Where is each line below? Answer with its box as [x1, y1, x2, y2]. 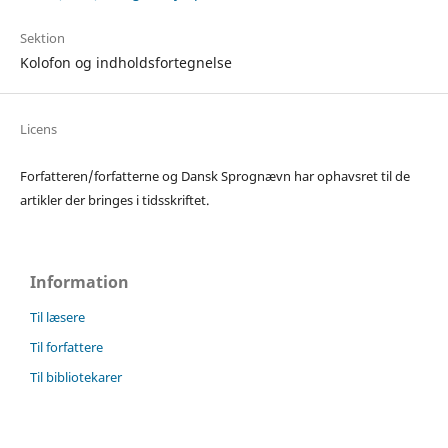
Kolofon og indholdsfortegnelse [19, 52, 232, 72]
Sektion [19, 28, 65, 47]
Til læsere [30, 307, 85, 326]
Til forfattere [30, 337, 103, 356]
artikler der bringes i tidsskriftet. [19, 190, 209, 209]
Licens [19, 119, 57, 138]
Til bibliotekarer [30, 367, 122, 386]
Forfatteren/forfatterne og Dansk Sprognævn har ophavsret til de [19, 166, 410, 185]
